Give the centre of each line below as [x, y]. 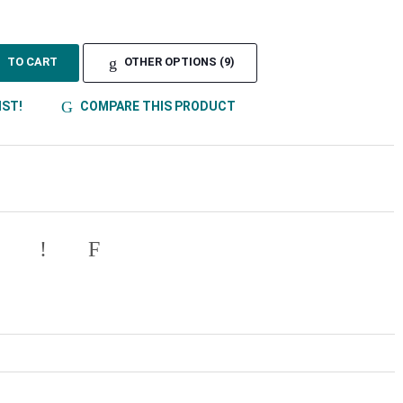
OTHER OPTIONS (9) [179, 62]
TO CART [32, 62]
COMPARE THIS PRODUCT [157, 106]
